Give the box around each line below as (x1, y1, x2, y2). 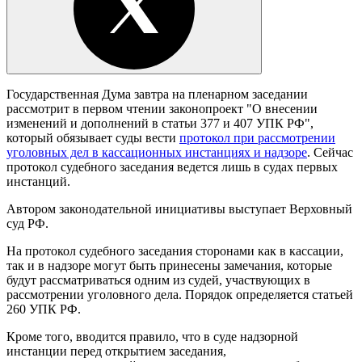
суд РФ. (6, 216, 48, 230)
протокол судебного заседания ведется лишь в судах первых (6, 159, 338, 174)
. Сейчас (307, 145, 353, 159)
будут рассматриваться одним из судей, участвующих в (6, 272, 310, 287)
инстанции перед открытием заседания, (6, 343, 226, 358)
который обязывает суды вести (6, 130, 179, 145)
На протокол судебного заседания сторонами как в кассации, (6, 243, 343, 258)
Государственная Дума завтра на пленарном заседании (6, 86, 308, 101)
